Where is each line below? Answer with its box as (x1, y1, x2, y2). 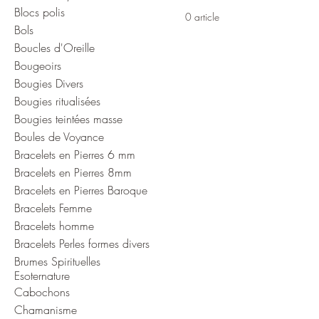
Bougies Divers (14, 75, 83, 91)
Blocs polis (14, 4, 65, 20)
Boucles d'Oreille (14, 39, 95, 56)
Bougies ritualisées (14, 93, 100, 109)
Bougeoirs (14, 57, 61, 73)
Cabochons (14, 283, 70, 300)
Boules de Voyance (14, 128, 104, 145)
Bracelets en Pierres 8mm (14, 164, 132, 180)
